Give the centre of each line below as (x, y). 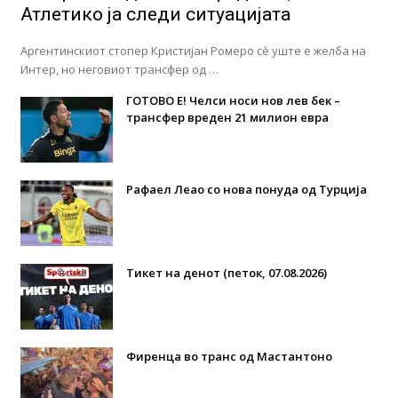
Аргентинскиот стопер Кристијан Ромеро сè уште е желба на (193, 50)
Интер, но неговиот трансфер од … (119, 69)
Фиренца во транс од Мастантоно (229, 356)
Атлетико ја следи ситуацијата (155, 14)
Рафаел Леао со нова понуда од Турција (246, 189)
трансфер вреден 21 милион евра (227, 117)
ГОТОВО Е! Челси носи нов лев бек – (233, 100)
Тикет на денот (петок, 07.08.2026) (226, 272)
